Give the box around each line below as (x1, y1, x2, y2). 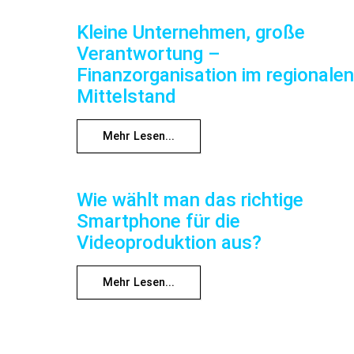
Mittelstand (77, 85, 176, 108)
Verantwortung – (77, 43, 220, 66)
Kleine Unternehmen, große (77, 21, 305, 44)
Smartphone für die (77, 209, 240, 232)
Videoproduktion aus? (77, 231, 262, 254)
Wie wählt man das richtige (77, 188, 303, 211)
